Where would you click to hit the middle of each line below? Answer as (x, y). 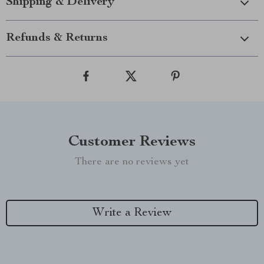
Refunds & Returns (57, 38)
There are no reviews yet (132, 162)
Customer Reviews (132, 142)
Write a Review (132, 213)
